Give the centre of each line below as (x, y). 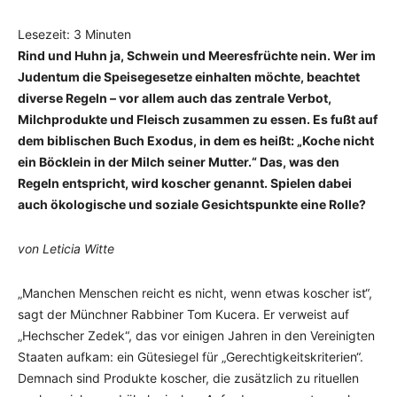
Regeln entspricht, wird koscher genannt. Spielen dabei (185, 183)
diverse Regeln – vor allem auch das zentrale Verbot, (175, 98)
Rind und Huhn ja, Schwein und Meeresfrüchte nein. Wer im (197, 55)
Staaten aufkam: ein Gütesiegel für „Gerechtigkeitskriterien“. (191, 357)
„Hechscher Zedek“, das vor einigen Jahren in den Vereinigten (196, 335)
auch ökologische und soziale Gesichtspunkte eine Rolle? (192, 204)
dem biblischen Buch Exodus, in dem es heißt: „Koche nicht (196, 140)
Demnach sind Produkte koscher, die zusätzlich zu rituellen (188, 378)
